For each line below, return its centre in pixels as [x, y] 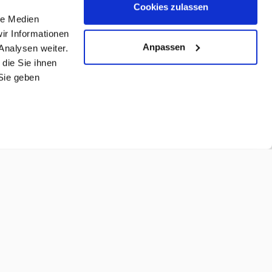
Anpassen [164, 47]
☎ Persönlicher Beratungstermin [173, 126]
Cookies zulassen [171, 7]
